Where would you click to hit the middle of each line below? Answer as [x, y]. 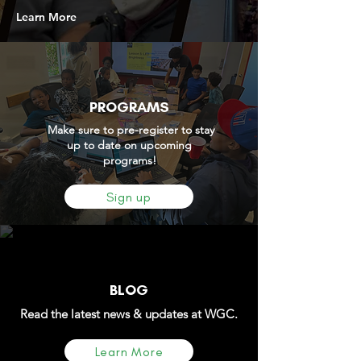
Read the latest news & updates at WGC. [129, 314]
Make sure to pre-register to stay [129, 130]
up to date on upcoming [129, 145]
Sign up [129, 197]
